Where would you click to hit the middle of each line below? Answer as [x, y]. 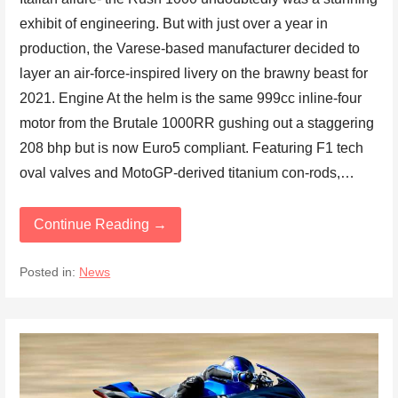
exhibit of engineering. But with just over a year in [174, 24]
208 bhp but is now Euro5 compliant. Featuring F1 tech [192, 148]
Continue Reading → [101, 224]
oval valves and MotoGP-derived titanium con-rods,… [187, 173]
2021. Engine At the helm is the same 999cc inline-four [191, 98]
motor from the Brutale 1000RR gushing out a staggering [197, 123]
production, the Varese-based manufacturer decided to [190, 48]
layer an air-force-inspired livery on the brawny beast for [194, 73]
